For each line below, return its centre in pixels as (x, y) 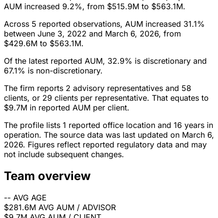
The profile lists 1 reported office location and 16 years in (109, 125)
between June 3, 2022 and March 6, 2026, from (92, 34)
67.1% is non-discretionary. (53, 71)
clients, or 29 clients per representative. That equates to (106, 98)
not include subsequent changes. (64, 154)
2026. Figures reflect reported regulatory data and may (105, 145)
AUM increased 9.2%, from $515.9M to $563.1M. (95, 7)
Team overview (47, 176)
